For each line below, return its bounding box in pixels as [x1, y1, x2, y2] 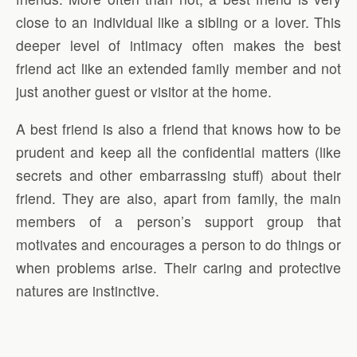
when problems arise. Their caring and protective [16, 257, 341, 277]
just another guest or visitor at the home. [16, 81, 272, 102]
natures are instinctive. [16, 280, 159, 300]
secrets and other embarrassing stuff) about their [16, 164, 341, 185]
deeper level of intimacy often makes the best [16, 35, 341, 56]
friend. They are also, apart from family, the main [16, 187, 341, 208]
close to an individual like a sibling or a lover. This [16, 12, 341, 33]
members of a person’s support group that [16, 210, 341, 231]
